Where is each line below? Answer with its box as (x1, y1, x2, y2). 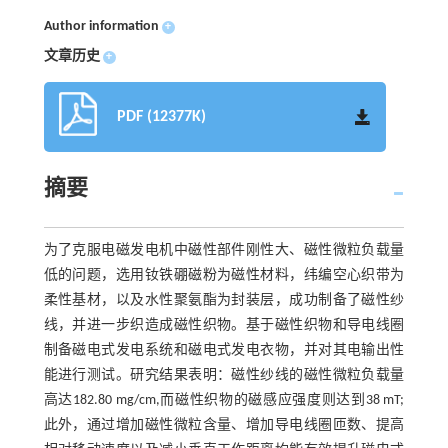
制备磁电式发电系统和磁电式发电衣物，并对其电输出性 (43, 343, 405, 358)
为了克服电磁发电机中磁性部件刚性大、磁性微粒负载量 (43, 243, 405, 258)
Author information (43, 19, 159, 34)
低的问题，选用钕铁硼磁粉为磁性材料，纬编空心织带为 (43, 268, 405, 283)
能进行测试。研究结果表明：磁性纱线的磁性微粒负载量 (43, 368, 405, 383)
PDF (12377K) (116, 109, 206, 125)
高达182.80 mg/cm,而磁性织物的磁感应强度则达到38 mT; (43, 393, 405, 408)
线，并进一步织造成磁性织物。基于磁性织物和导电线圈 (43, 318, 405, 333)
